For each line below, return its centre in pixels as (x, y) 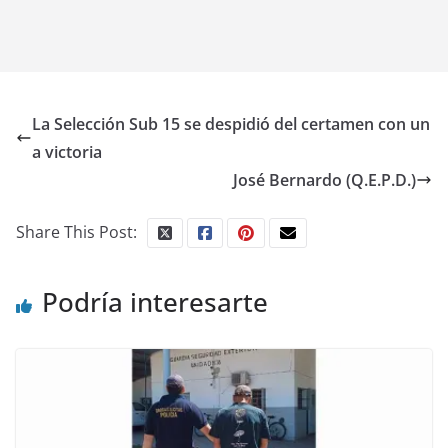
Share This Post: (76, 232)
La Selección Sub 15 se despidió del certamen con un (231, 124)
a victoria (67, 152)
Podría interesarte (155, 302)
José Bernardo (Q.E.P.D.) (324, 180)
